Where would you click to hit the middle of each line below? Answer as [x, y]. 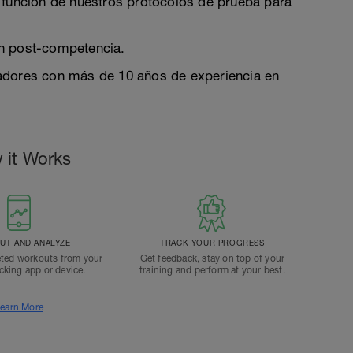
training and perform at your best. [212, 270]
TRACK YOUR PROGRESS [212, 243]
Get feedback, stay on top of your [212, 258]
